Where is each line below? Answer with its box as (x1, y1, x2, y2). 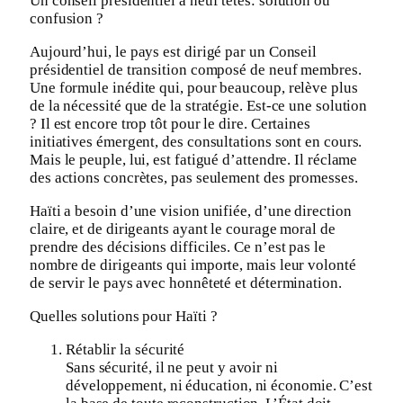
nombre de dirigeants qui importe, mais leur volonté (30, 255, 356, 273)
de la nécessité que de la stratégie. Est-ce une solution (30, 96, 368, 114)
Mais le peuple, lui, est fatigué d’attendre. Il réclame (30, 150, 358, 168)
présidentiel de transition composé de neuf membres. (30, 60, 362, 78)
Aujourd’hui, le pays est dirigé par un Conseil (30, 42, 318, 60)
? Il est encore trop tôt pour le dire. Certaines (30, 114, 310, 132)
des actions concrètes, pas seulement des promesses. (30, 168, 358, 186)
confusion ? (30, 9, 104, 27)
